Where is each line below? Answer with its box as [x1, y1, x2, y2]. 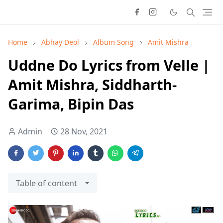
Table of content [16, 178, 77, 189]
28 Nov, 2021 [60, 126, 108, 137]
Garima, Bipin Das [8, 94, 134, 113]
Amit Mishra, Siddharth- [8, 75, 177, 94]
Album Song [93, 37, 134, 47]
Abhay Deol [41, 37, 79, 47]
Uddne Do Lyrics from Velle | [8, 55, 210, 75]
